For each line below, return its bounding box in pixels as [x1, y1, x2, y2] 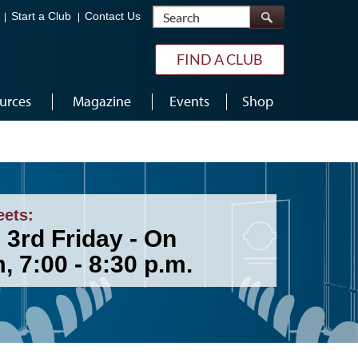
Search [249, 5, 287, 21]
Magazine [73, 92, 131, 110]
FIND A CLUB [177, 50, 263, 68]
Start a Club [11, 10, 71, 23]
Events [169, 92, 209, 110]
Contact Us [85, 10, 141, 23]
